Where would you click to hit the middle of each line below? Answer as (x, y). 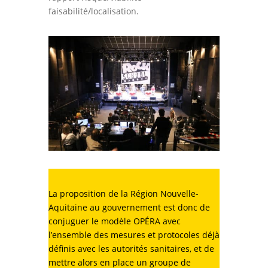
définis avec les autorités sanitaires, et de (131, 248)
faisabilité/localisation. (93, 11)
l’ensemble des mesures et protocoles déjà (134, 234)
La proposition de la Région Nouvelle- (123, 193)
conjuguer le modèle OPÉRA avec (114, 221)
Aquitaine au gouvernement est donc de (129, 207)
